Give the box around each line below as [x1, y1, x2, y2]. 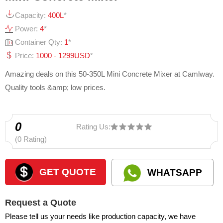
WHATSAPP [147, 167, 202, 178]
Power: [15, 24, 40, 33]
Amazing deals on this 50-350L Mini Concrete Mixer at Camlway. [5, 69, 215, 78]
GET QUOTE [39, 166, 96, 177]
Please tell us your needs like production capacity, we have [5, 212, 196, 221]
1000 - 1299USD [36, 51, 90, 60]
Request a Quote [5, 197, 76, 208]
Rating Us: [76, 122, 111, 131]
